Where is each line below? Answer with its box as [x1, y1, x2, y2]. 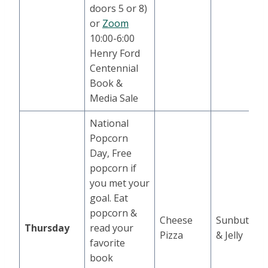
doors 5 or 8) [90, 2, 147, 16]
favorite [90, 236, 125, 250]
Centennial [90, 62, 138, 75]
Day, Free [90, 147, 132, 160]
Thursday [25, 221, 69, 235]
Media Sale [90, 92, 138, 105]
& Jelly [216, 229, 243, 242]
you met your [90, 176, 150, 190]
